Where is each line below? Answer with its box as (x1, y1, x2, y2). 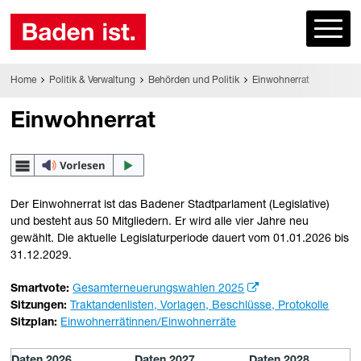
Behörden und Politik (147, 75, 239, 85)
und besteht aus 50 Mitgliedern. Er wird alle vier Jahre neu (10, 217, 309, 229)
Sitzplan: (10, 317, 58, 329)
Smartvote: (10, 283, 70, 295)
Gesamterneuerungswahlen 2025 (73, 283, 245, 295)
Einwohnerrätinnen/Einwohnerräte (60, 317, 237, 329)
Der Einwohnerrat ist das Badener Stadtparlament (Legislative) (10, 200, 330, 212)
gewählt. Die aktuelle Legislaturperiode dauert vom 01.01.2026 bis (10, 234, 350, 246)
